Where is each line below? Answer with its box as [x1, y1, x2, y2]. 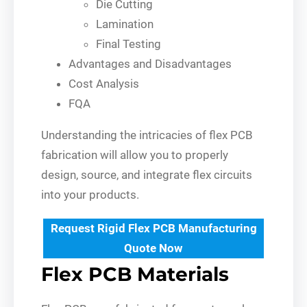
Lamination [96, 16, 153, 31]
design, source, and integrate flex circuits [41, 167, 252, 182]
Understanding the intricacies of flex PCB [41, 127, 253, 142]
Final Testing [96, 36, 161, 51]
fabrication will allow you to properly [41, 147, 228, 162]
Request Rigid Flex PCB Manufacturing [50, 221, 257, 235]
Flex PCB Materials [41, 262, 229, 286]
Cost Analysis [69, 76, 139, 90]
